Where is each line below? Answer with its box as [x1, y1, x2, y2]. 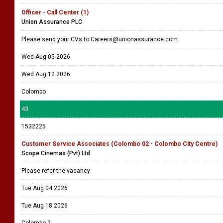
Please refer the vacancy [21, 167, 92, 174]
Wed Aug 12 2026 [21, 71, 70, 78]
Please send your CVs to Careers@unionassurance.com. [21, 36, 181, 43]
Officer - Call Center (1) [21, 9, 89, 16]
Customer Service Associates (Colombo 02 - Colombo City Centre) [21, 140, 218, 147]
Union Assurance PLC [21, 18, 82, 25]
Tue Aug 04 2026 [21, 185, 68, 192]
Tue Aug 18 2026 [21, 202, 68, 209]
